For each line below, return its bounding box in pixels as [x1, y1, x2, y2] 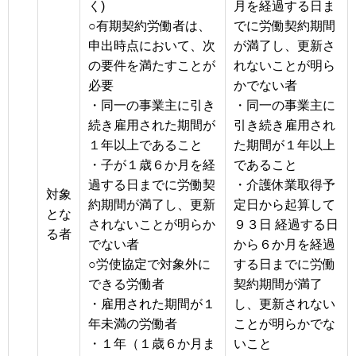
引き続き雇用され [234, 118, 335, 132]
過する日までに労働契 [88, 177, 215, 192]
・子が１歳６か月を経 [88, 157, 215, 172]
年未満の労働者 [88, 316, 177, 331]
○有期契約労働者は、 [88, 18, 211, 33]
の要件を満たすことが [88, 58, 215, 72]
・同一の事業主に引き [88, 98, 215, 112]
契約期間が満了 [234, 277, 323, 291]
